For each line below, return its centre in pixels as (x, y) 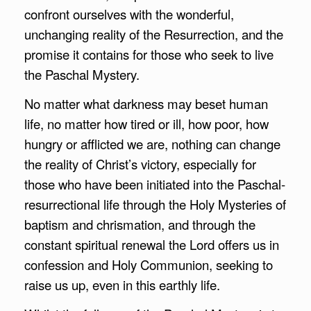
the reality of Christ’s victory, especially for (140, 163)
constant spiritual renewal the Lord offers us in (152, 244)
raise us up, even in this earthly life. (122, 284)
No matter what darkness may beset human (146, 103)
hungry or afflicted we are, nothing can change (152, 143)
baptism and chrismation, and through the (140, 224)
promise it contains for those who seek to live (149, 54)
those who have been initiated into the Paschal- (155, 184)
